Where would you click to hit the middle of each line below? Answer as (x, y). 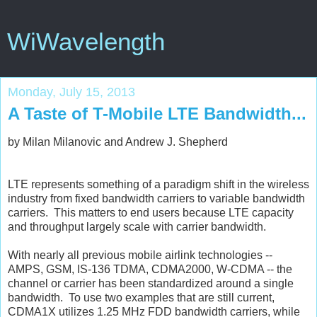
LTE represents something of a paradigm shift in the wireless (158, 184)
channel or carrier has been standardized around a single (151, 283)
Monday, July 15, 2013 (71, 92)
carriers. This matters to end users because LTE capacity (151, 212)
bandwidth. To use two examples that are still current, (141, 297)
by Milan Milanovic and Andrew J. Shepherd (118, 142)
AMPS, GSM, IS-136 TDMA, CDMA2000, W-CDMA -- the (150, 269)
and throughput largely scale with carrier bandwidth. (137, 226)
